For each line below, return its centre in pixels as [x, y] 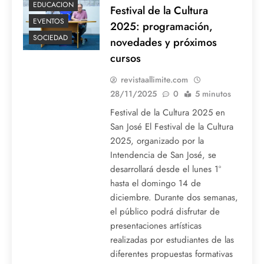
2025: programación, [161, 27]
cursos [125, 58]
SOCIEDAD [50, 38]
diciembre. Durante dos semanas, [174, 198]
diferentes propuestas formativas [171, 254]
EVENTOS [49, 22]
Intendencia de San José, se [163, 155]
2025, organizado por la [157, 141]
